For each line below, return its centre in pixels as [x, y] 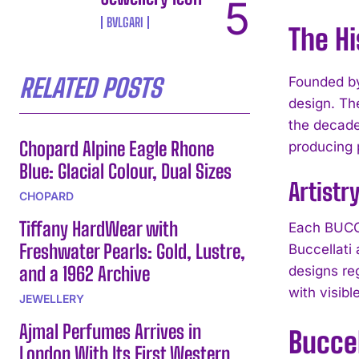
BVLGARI [125, 22]
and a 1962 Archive [85, 273]
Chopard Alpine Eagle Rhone [117, 148]
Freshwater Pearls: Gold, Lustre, [132, 251]
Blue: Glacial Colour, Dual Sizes [125, 171]
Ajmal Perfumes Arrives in [110, 331]
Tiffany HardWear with [99, 228]
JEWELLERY [52, 298]
